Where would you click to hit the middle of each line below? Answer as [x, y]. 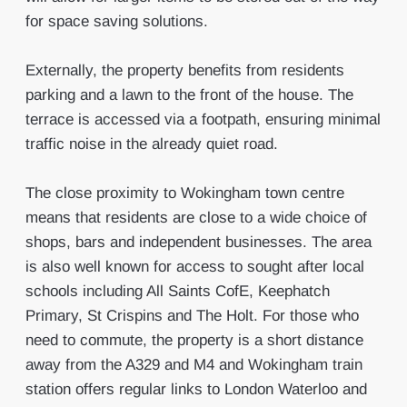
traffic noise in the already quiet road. [151, 144]
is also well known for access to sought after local [194, 267]
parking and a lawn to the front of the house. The [189, 95]
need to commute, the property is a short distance [194, 340]
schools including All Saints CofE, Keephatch [177, 291]
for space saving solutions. [116, 21]
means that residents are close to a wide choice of [196, 218]
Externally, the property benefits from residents [184, 70]
